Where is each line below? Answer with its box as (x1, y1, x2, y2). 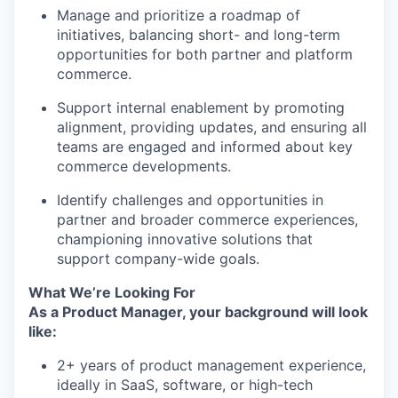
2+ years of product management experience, (57, 356, 366, 374)
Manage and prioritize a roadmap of (57, 6, 300, 24)
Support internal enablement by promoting (57, 99, 345, 116)
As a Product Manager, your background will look (28, 303, 368, 321)
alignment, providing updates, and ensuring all (57, 118, 367, 136)
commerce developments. (57, 157, 231, 175)
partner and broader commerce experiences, (57, 211, 358, 228)
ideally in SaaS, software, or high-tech (57, 376, 313, 394)
